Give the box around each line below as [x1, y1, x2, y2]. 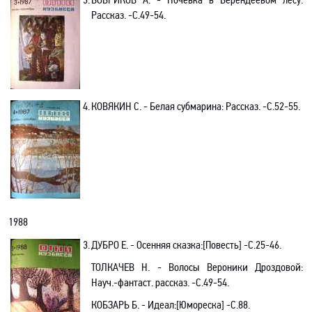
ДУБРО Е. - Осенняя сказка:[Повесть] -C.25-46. [91, 238, 281, 251]
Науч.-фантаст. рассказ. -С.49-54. [91, 276, 229, 289]
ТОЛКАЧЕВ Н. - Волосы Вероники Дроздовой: [91, 260, 303, 274]
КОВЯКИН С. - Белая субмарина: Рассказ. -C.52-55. [91, 100, 300, 113]
